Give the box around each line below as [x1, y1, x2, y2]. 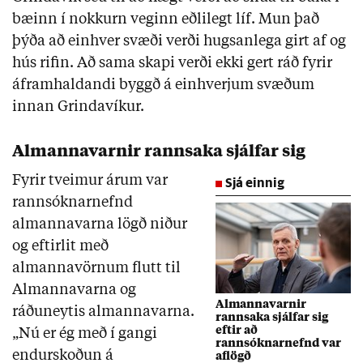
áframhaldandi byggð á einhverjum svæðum [12, 78, 314, 93]
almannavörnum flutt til [12, 261, 181, 276]
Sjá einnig [224, 173, 284, 191]
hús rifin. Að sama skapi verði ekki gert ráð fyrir [12, 56, 332, 71]
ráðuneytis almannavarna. [12, 305, 194, 320]
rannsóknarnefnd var [215, 337, 341, 349]
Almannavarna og [12, 283, 136, 298]
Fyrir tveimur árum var [12, 173, 168, 189]
